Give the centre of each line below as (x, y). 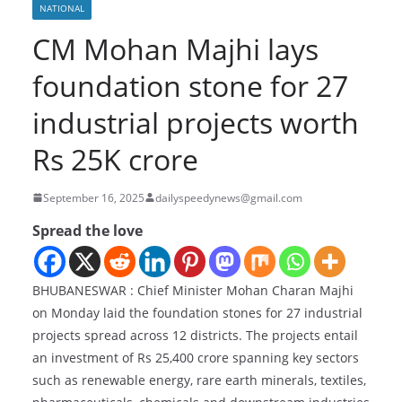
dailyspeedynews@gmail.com (229, 197)
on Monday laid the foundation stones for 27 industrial (197, 312)
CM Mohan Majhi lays (175, 48)
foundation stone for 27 (190, 85)
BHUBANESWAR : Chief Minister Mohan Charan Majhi (193, 290)
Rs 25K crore (115, 159)
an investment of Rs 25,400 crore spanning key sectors (196, 357)
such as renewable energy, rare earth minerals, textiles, (199, 380)
